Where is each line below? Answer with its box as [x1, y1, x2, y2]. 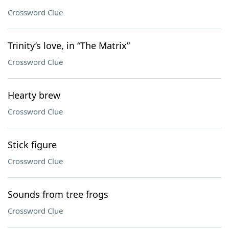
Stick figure [8, 139, 57, 151]
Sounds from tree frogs [8, 188, 108, 200]
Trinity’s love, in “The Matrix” [8, 39, 130, 52]
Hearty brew [8, 89, 60, 101]
